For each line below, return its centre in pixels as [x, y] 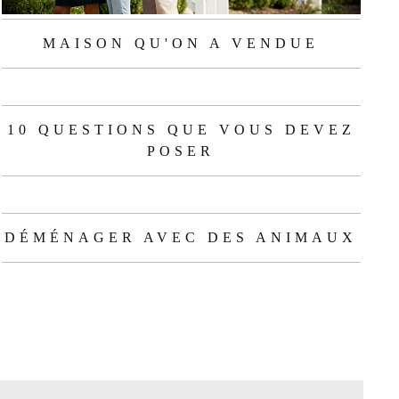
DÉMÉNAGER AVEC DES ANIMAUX [181, 237]
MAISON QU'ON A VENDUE [181, 44]
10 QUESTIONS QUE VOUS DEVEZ [181, 129]
